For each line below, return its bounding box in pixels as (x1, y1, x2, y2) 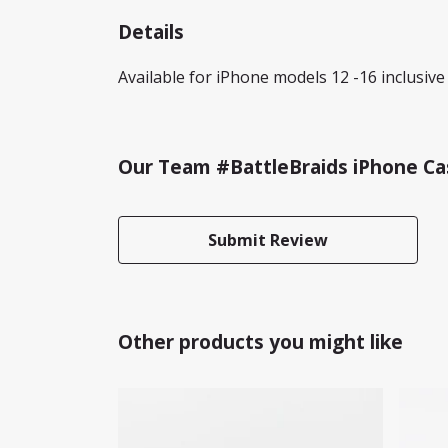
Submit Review (208, 228, 328, 251)
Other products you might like (118, 327, 403, 355)
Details (118, 17, 184, 45)
